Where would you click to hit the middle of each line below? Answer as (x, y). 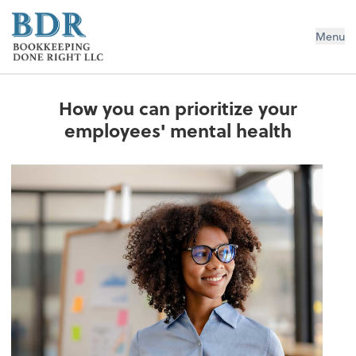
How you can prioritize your (178, 108)
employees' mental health (178, 131)
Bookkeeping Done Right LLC (150, 23)
